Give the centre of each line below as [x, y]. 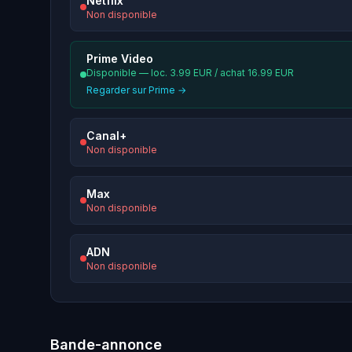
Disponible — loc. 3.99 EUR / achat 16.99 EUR [190, 73]
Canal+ [106, 136]
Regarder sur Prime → [136, 90]
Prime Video [120, 59]
